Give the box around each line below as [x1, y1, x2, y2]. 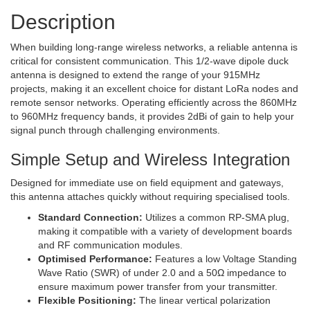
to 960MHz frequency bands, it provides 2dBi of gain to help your [10, 111, 294, 122]
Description [10, 10, 116, 33]
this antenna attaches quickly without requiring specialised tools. [10, 191, 290, 202]
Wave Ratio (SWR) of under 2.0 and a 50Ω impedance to [38, 267, 286, 278]
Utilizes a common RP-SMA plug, [143, 212, 289, 223]
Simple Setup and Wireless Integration [10, 150, 290, 169]
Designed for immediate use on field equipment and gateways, [10, 177, 284, 188]
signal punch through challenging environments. [10, 125, 220, 136]
